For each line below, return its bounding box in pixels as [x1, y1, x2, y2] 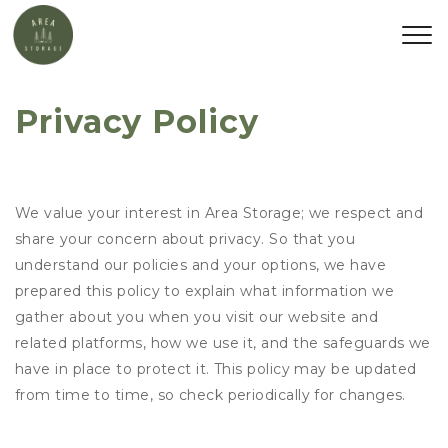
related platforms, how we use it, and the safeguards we [15, 334, 431, 352]
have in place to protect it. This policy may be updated [15, 360, 417, 378]
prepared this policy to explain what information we [15, 282, 394, 300]
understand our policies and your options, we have [15, 256, 387, 274]
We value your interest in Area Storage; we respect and [15, 204, 424, 222]
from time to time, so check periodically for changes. [15, 386, 406, 404]
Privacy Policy [15, 102, 259, 141]
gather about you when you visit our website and [15, 308, 379, 326]
